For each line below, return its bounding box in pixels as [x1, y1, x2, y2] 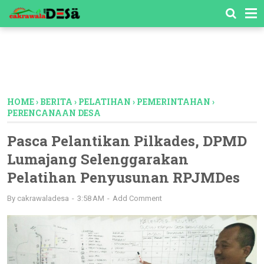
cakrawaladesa [17, 194, 69, 203]
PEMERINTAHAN [137, 96, 210, 107]
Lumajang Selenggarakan [7, 150, 189, 169]
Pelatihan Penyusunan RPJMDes [7, 168, 240, 187]
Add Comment [113, 194, 162, 203]
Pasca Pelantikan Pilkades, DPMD [7, 131, 247, 150]
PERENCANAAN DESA [7, 107, 101, 118]
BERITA [40, 96, 72, 107]
